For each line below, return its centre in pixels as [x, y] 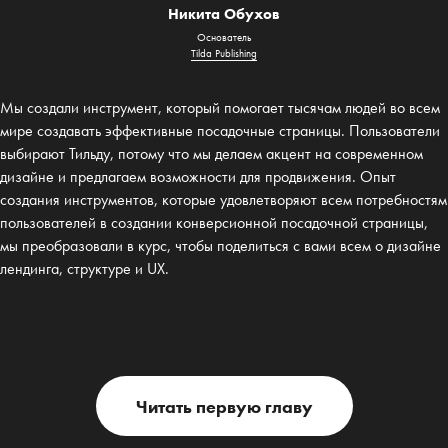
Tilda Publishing [224, 53]
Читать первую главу [224, 406]
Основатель [224, 37]
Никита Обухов [224, 14]
